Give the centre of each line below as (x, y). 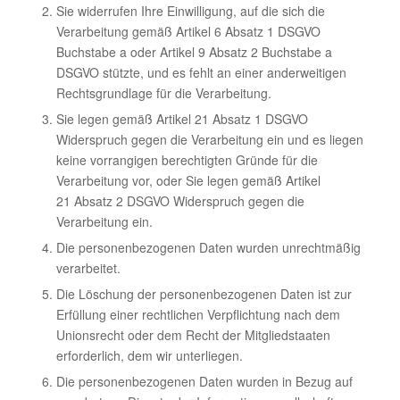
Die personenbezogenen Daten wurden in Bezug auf (204, 382)
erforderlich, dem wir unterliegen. (149, 356)
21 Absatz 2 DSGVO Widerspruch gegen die (180, 201)
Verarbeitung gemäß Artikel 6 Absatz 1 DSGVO (188, 32)
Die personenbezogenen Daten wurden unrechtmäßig (208, 248)
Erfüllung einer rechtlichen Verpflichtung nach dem (198, 315)
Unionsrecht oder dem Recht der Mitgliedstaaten (193, 335)
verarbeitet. (88, 268)
